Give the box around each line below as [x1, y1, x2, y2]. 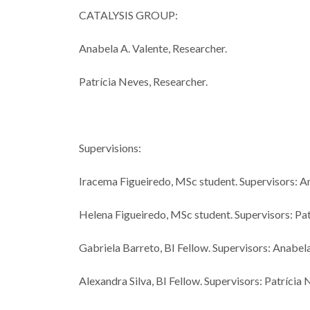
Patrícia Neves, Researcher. [79, 74, 208, 88]
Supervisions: [79, 140, 141, 154]
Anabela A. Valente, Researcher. [79, 41, 227, 55]
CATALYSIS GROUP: [79, 8, 178, 21]
